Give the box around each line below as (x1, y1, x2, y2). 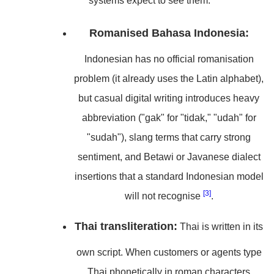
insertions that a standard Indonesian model (74, 171, 264, 182)
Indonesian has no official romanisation (84, 54, 254, 64)
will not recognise (124, 191, 203, 201)
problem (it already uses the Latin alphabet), (74, 73, 264, 84)
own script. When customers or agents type (76, 247, 262, 257)
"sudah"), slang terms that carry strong (87, 132, 251, 143)
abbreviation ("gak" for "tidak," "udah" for (81, 113, 256, 123)
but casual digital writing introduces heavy (78, 93, 259, 103)
